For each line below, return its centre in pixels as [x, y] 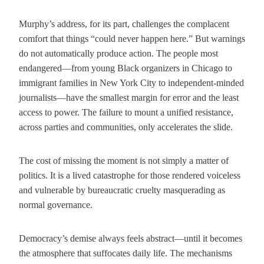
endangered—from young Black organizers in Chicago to [126, 68]
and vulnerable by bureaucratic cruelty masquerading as [122, 190]
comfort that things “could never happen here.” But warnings [132, 39]
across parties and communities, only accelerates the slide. [126, 127]
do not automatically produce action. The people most [118, 53]
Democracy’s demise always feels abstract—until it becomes [131, 238]
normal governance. [56, 205]
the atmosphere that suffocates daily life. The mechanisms [126, 253]
